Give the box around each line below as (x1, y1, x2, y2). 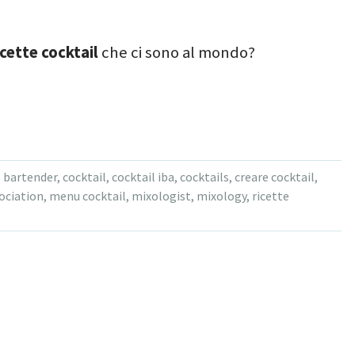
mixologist (131, 187, 191, 204)
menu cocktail (48, 187, 126, 204)
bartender (2, 168, 57, 185)
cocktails (179, 168, 229, 185)
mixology (196, 187, 246, 204)
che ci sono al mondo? (97, 41, 255, 63)
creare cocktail (234, 168, 315, 185)
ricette (251, 187, 289, 204)
